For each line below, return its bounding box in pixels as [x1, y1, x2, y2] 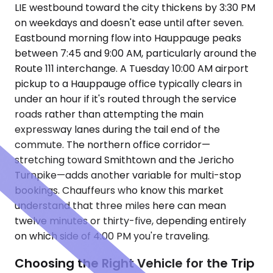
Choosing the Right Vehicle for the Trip [15, 254, 255, 272]
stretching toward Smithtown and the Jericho [15, 153, 234, 168]
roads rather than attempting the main [15, 107, 204, 122]
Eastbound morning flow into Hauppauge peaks [15, 31, 241, 46]
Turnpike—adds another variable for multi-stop [15, 168, 241, 183]
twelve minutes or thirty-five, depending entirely [15, 214, 246, 229]
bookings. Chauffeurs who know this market [15, 183, 224, 198]
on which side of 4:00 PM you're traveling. [15, 229, 210, 244]
